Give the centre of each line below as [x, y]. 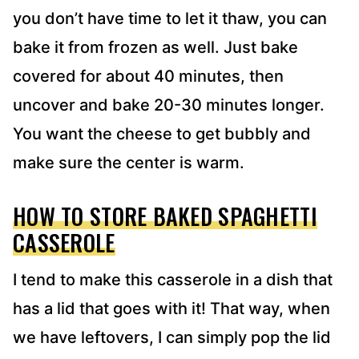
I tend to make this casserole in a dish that [173, 280]
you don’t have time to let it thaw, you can [170, 19]
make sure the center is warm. [129, 163]
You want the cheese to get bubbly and [162, 134]
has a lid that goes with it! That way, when [171, 309]
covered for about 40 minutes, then [148, 77]
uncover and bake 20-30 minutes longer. [169, 105]
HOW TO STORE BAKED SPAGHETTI [165, 216]
